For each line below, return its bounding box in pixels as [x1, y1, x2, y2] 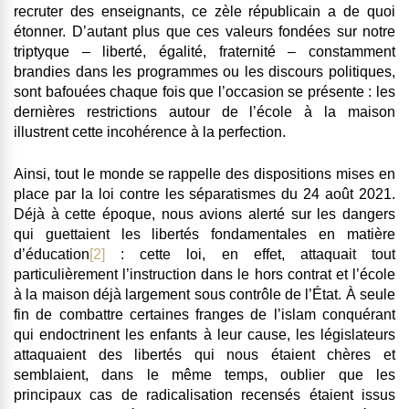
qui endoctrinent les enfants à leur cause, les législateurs [14, 327, 395, 343]
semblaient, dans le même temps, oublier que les [14, 367, 395, 383]
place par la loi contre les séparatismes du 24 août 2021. [14, 186, 395, 203]
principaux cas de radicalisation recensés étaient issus [14, 387, 395, 404]
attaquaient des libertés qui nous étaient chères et [14, 347, 395, 363]
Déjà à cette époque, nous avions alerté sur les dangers [14, 206, 395, 223]
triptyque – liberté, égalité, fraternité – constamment [14, 44, 395, 60]
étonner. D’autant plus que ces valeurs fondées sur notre [14, 24, 395, 40]
